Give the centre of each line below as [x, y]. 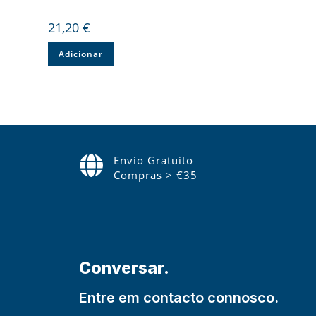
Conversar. [124, 268]
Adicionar [81, 54]
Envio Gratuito [153, 160]
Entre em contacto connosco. [179, 297]
